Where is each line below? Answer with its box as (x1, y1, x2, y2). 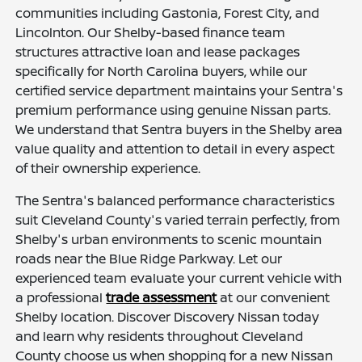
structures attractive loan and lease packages (15, 43, 301, 61)
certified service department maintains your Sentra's (15, 82, 343, 100)
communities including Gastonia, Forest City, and (15, 4, 320, 23)
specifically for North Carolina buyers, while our (15, 62, 308, 81)
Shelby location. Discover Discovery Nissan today (15, 308, 320, 326)
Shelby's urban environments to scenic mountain (15, 230, 322, 249)
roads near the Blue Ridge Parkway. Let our (15, 250, 283, 268)
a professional (15, 288, 107, 307)
